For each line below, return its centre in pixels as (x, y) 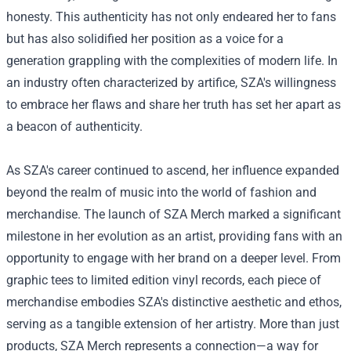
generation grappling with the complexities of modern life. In (172, 61)
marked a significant (283, 214)
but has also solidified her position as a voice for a (145, 39)
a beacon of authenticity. (74, 127)
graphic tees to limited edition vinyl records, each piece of (164, 280)
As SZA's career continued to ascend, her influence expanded (173, 170)
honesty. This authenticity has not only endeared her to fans (171, 17)
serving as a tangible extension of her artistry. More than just (173, 324)
